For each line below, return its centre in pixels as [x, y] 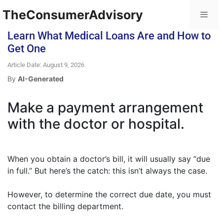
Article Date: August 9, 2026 [46, 65]
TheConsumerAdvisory [73, 15]
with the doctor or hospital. [96, 124]
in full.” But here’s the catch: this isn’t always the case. [107, 171]
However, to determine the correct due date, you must [109, 194]
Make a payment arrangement [105, 108]
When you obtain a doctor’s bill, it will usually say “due [109, 159]
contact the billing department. [65, 206]
